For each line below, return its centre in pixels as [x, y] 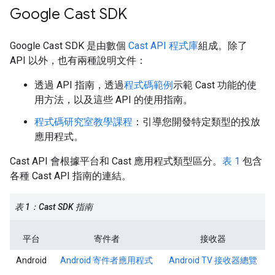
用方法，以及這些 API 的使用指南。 [114, 99]
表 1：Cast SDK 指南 [54, 207]
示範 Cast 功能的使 [215, 85]
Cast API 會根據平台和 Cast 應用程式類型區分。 [116, 161]
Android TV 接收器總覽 [213, 260]
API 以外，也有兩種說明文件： [78, 60]
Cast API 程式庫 [163, 45]
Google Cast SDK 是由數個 [69, 45]
